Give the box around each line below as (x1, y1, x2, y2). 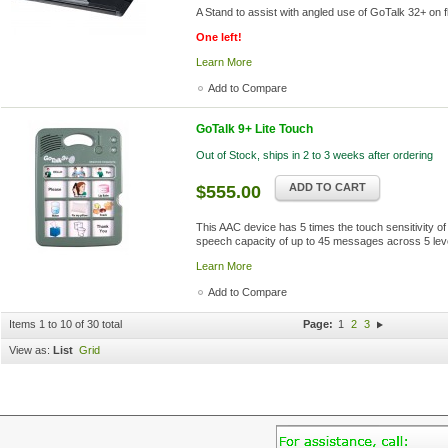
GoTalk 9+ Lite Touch (196, 122, 313, 136)
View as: (9, 344, 50, 356)
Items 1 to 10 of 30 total (9, 318, 122, 330)
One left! (196, 31, 242, 43)
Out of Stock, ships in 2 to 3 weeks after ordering (196, 149, 433, 161)
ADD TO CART (289, 181, 366, 193)
